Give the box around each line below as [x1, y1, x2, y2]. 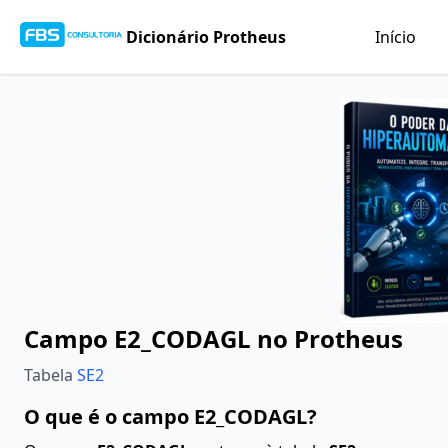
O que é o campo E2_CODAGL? [24, 403, 317, 430]
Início [374, 26, 416, 48]
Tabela [24, 364, 77, 386]
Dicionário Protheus [126, 26, 287, 48]
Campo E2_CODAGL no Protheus [24, 322, 403, 355]
